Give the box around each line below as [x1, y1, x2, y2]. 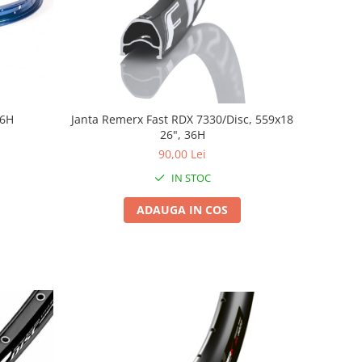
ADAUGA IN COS [137, 201, 229, 217]
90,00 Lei [158, 145, 207, 162]
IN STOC [168, 170, 211, 185]
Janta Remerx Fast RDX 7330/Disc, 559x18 [71, 111, 294, 127]
